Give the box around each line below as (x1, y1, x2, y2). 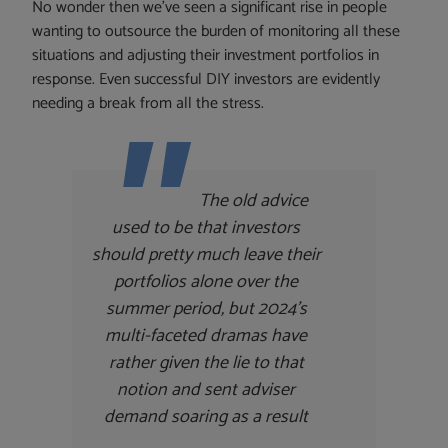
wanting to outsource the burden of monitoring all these (32, 18, 401, 46)
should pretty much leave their (91, 240, 321, 271)
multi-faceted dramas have (105, 321, 307, 352)
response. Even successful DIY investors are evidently (32, 66, 381, 94)
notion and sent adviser (117, 375, 295, 406)
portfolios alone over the (114, 267, 298, 298)
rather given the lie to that (108, 348, 304, 379)
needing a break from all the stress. (32, 90, 265, 118)
